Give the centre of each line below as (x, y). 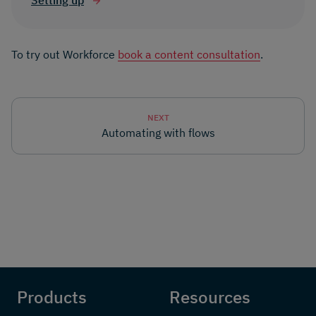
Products (52, 297)
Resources (210, 297)
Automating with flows (158, 133)
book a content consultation (189, 55)
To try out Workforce (65, 55)
